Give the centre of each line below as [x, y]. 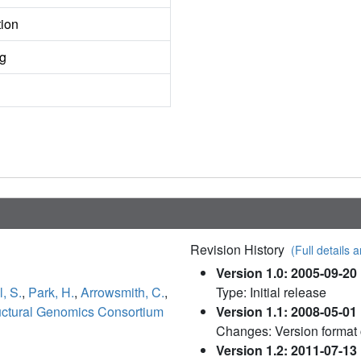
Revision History [241, 250]
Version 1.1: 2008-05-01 [286, 312]
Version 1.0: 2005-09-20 [286, 273]
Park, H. [51, 293]
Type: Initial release [271, 293]
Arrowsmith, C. [122, 293]
